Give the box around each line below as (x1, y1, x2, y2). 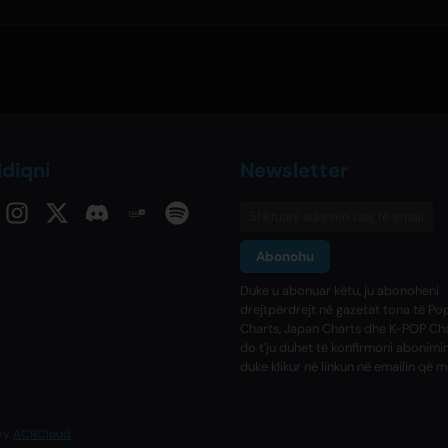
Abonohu (256, 248, 314, 266)
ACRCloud (13, 426, 71, 443)
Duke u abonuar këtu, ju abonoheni (240, 282, 439, 300)
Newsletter (240, 157, 348, 184)
